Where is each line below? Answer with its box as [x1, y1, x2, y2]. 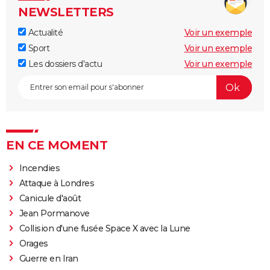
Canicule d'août [19, 193, 81, 204]
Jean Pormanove [19, 208, 92, 219]
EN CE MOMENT [6, 138, 107, 153]
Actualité [26, 27, 63, 39]
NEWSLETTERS [18, 5, 114, 20]
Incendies [19, 163, 60, 174]
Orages [19, 238, 48, 250]
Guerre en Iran [19, 253, 78, 265]
